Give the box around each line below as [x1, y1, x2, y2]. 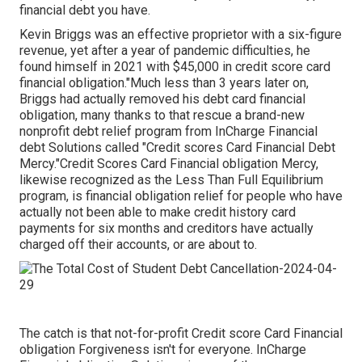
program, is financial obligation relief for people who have [19, 188, 343, 204]
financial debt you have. [19, 2, 150, 19]
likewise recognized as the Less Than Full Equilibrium [19, 172, 323, 188]
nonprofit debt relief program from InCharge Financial [19, 124, 318, 140]
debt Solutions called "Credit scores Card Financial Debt [19, 140, 335, 156]
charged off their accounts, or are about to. [19, 237, 257, 253]
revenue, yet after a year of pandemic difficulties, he [19, 43, 310, 59]
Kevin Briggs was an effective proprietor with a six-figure [19, 27, 342, 43]
